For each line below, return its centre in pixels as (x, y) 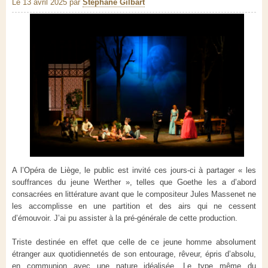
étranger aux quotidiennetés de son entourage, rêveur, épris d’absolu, (134, 254)
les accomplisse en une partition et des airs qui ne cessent (134, 206)
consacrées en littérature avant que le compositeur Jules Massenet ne (134, 194)
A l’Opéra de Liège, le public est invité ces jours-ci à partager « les (134, 170)
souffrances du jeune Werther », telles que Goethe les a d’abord (134, 182)
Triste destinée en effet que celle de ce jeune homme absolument (134, 242)
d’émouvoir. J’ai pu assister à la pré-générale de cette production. (125, 218)
